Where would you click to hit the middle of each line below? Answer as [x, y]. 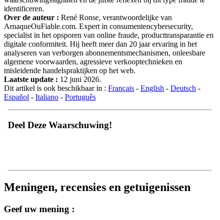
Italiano [47, 97]
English [152, 88]
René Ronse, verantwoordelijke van [115, 17]
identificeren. [24, 9]
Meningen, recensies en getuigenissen [97, 187]
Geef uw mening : [39, 209]
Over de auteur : [31, 17]
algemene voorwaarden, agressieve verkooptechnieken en [93, 62]
